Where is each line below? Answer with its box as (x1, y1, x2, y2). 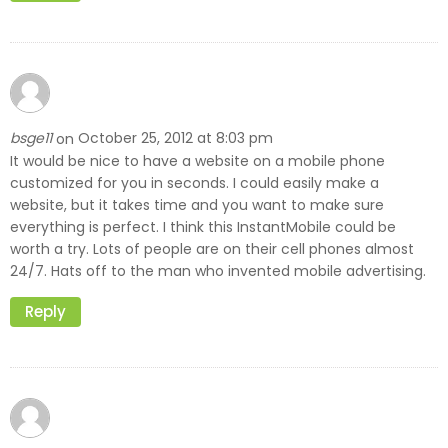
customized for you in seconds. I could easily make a (10, 172, 379, 193)
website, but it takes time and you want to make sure (10, 194, 384, 215)
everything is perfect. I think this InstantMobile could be (10, 216, 396, 237)
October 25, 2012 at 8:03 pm (78, 128, 273, 149)
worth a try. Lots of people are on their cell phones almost (10, 238, 414, 259)
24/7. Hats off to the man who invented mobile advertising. (10, 260, 426, 281)
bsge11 (10, 128, 56, 149)
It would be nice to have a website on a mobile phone (10, 150, 385, 171)
